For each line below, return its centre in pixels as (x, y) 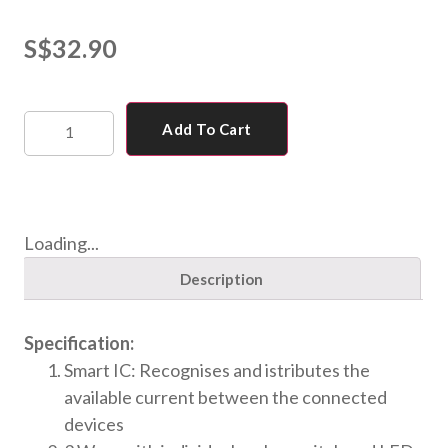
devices (94, 423)
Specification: (79, 342)
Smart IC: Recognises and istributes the (217, 369)
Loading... (62, 242)
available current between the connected (226, 396)
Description (221, 278)
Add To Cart (207, 129)
